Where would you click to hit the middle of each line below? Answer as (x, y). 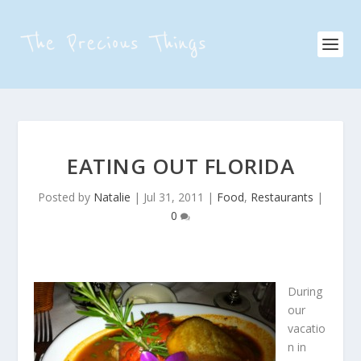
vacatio (307, 328)
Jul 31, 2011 (174, 197)
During (305, 291)
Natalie (112, 197)
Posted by (66, 197)
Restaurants (282, 197)
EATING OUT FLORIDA (180, 166)
